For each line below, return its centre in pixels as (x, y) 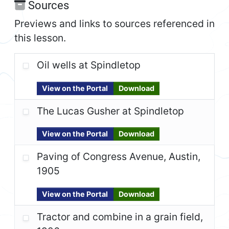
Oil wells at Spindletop (89, 65)
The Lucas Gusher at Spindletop (110, 111)
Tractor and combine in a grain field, (120, 217)
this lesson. (40, 38)
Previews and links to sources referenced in (114, 23)
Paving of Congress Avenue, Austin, (119, 157)
